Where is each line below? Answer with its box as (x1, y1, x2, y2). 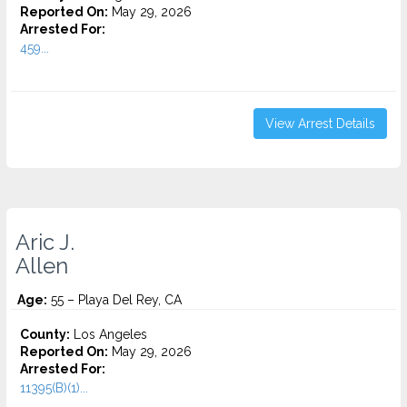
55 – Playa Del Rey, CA (47, 293, 182, 307)
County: (20, 327, 70, 342)
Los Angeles (70, 327, 147, 342)
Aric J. (15, 230, 74, 255)
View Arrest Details (265, 116, 375, 131)
